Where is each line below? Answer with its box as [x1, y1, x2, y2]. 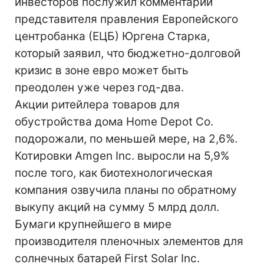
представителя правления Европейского [15, 12, 238, 26]
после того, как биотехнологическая [15, 166, 213, 180]
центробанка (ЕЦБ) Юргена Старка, [15, 29, 210, 43]
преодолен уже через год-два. [15, 81, 184, 94]
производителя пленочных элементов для [15, 235, 243, 248]
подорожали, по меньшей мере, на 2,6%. [15, 132, 237, 146]
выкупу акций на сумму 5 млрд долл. [15, 200, 219, 214]
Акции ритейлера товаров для [15, 98, 180, 111]
